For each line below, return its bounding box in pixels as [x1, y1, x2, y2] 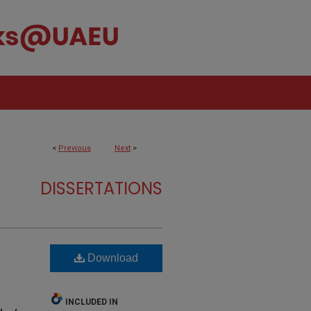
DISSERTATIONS [40, 177, 162, 200]
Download [85, 252, 138, 264]
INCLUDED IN [65, 297, 118, 307]
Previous [58, 144, 91, 153]
